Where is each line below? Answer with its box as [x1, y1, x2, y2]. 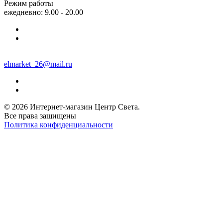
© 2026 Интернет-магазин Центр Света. [4, 102, 140, 111]
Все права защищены [4, 111, 76, 120]
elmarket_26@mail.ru [4, 59, 72, 68]
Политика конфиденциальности [4, 120, 113, 129]
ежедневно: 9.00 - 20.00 [4, 7, 83, 16]
